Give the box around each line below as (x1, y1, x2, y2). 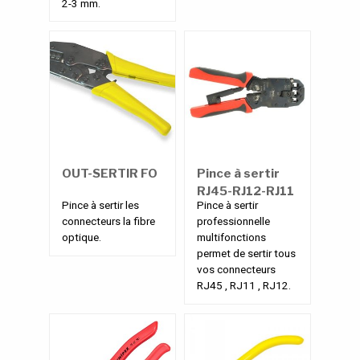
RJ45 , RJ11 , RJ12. (197, 279, 291, 292)
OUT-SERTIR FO (62, 166, 157, 182)
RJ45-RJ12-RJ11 (197, 184, 294, 199)
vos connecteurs (197, 263, 276, 276)
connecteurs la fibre (62, 215, 155, 228)
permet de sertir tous (197, 247, 296, 260)
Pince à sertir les (62, 198, 139, 212)
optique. (62, 231, 101, 244)
